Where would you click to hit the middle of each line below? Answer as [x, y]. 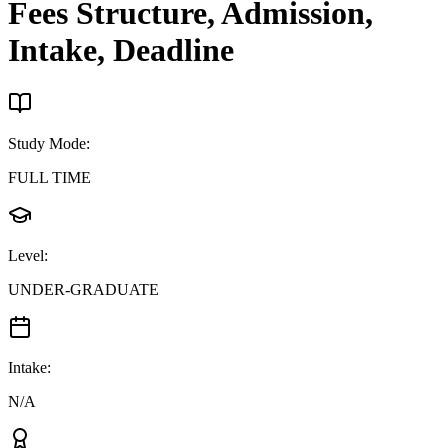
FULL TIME [49, 177]
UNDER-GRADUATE [83, 289]
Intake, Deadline [121, 50]
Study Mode [47, 143]
